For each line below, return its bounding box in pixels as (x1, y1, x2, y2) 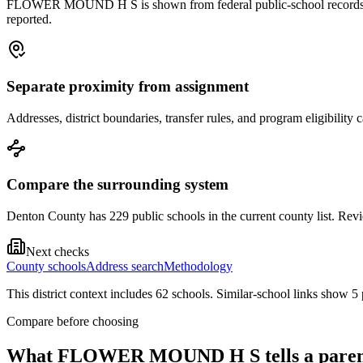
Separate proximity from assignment (6, 78, 249, 96)
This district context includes (6, 287, 156, 301)
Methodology (164, 259, 233, 274)
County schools (6, 259, 86, 274)
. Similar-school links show (210, 287, 352, 301)
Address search (86, 259, 164, 274)
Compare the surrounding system (6, 176, 228, 194)
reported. (6, 12, 52, 27)
